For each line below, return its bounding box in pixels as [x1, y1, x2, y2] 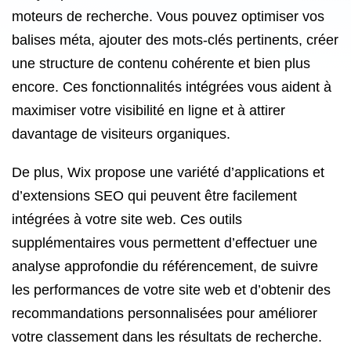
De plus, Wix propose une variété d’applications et [12, 165, 324, 180]
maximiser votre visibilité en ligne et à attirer [12, 103, 285, 118]
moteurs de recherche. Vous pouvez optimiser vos [12, 9, 324, 24]
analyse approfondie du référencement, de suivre [12, 259, 318, 274]
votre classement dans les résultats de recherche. [12, 329, 322, 345]
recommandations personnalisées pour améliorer [12, 306, 317, 321]
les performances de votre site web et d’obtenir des [12, 282, 331, 298]
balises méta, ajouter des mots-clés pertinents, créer [12, 32, 338, 48]
